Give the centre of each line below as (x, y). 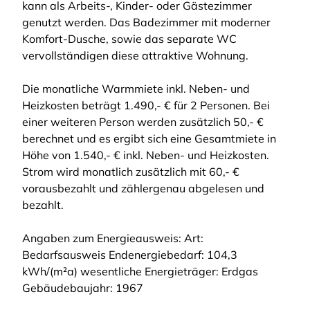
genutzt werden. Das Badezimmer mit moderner (146, 22)
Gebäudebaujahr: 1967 (83, 288)
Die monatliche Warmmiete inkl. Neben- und (136, 89)
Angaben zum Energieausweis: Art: (113, 238)
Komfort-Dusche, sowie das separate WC (129, 39)
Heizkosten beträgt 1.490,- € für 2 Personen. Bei (146, 105)
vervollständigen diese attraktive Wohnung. (135, 55)
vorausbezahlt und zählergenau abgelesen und (143, 188)
